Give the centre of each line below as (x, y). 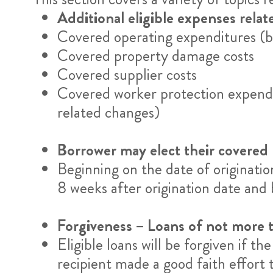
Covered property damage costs (155, 55)
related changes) (108, 112)
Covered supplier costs (127, 74)
